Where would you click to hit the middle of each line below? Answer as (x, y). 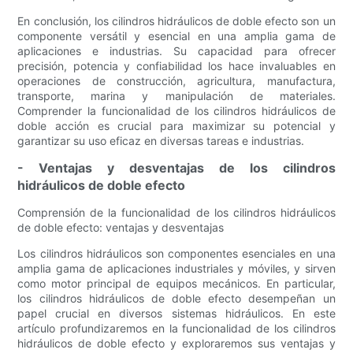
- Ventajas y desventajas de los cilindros (176, 168)
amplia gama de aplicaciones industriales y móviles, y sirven (176, 269)
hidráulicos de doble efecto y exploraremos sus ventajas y (176, 344)
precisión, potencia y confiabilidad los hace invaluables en (176, 66)
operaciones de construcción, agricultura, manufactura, (176, 81)
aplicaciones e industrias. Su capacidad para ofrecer (176, 51)
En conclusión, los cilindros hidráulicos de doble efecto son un (176, 21)
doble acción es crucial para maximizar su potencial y (176, 126)
